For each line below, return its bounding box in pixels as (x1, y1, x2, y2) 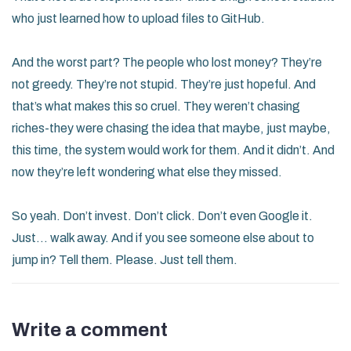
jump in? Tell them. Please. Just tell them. (12, 253, 237, 267)
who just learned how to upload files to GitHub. (12, 12, 265, 26)
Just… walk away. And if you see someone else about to (12, 231, 314, 245)
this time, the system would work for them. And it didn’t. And (12, 143, 335, 157)
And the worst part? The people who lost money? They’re (12, 56, 322, 70)
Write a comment (12, 320, 168, 341)
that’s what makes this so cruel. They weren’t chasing (12, 100, 300, 114)
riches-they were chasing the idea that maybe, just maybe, (12, 121, 331, 136)
